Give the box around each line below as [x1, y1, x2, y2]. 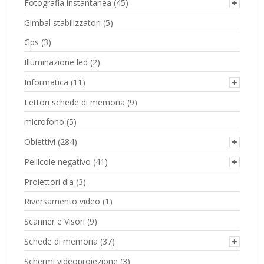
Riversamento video [24, 196, 100, 207]
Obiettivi [24, 136, 55, 148]
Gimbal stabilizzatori [24, 16, 101, 28]
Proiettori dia [24, 176, 74, 187]
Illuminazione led [24, 57, 88, 68]
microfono [24, 116, 64, 128]
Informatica [24, 76, 68, 88]
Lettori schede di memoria [24, 96, 125, 108]
